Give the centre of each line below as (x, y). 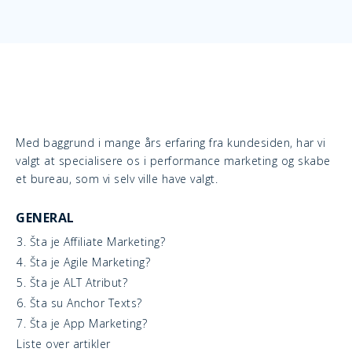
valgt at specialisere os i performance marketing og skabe (173, 161)
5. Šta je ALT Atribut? (72, 282)
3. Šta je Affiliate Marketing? (91, 242)
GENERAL (45, 218)
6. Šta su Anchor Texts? (79, 303)
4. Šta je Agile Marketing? (83, 262)
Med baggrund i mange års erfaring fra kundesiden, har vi (170, 143)
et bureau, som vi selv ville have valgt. (117, 179)
